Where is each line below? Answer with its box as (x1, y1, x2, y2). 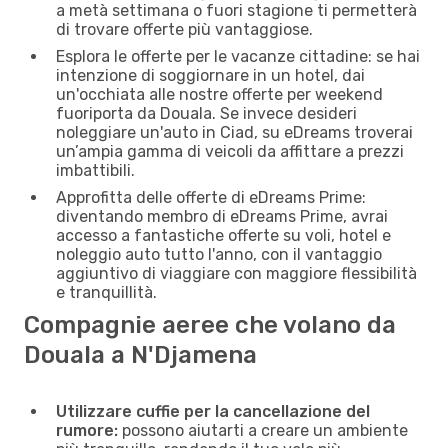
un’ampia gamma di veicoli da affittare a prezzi (56, 141, 404, 161)
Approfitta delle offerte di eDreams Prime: (56, 187, 366, 207)
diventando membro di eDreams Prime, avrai (56, 206, 388, 226)
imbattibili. (56, 160, 135, 180)
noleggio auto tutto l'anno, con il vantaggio (56, 244, 382, 264)
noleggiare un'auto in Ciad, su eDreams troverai (56, 122, 413, 142)
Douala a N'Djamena (24, 340, 257, 369)
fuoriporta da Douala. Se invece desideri (56, 103, 357, 123)
